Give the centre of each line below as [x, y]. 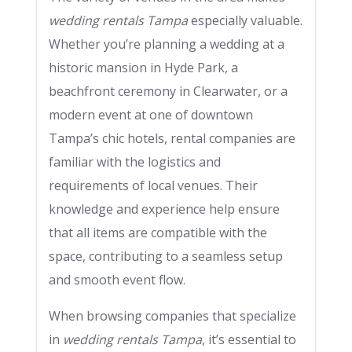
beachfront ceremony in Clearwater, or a [168, 91]
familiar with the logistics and [135, 162]
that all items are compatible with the [158, 233]
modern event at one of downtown [151, 115]
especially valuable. [245, 20]
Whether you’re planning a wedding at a [167, 44]
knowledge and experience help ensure [164, 209]
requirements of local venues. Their [153, 185]
